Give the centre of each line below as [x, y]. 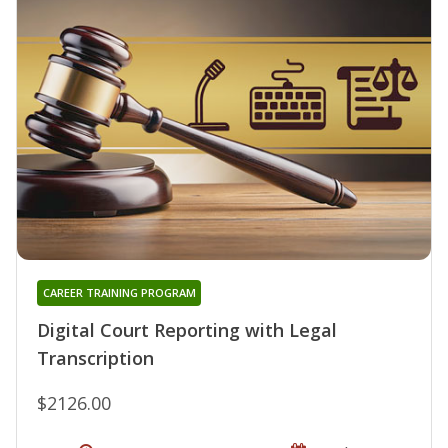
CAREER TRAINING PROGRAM [119, 293]
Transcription [95, 358]
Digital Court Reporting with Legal [187, 330]
